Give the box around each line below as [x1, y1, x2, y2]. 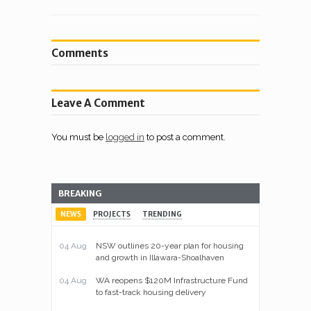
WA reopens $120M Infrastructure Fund [96, 275, 248, 285]
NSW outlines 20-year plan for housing [96, 240, 244, 251]
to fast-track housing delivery [96, 287, 206, 297]
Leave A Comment [51, 96, 145, 110]
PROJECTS [93, 209, 131, 219]
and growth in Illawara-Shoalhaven [96, 252, 224, 262]
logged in [106, 131, 144, 142]
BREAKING [58, 187, 102, 199]
